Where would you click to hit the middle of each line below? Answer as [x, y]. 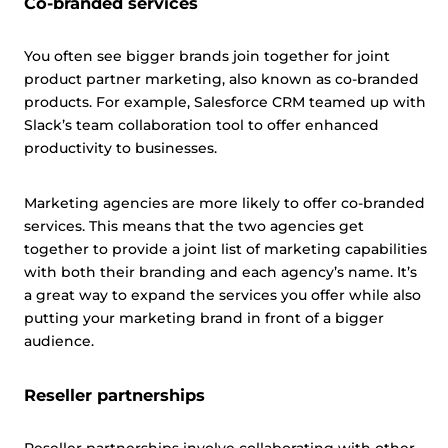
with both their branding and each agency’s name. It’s [220, 272]
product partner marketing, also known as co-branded [221, 79]
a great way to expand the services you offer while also [222, 295]
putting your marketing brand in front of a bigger [204, 318]
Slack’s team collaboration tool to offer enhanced [201, 125]
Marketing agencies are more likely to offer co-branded [224, 203]
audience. [61, 341]
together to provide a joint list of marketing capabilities [225, 249]
